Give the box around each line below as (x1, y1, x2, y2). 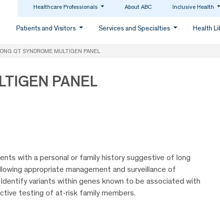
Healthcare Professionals (33, 3, 99, 10)
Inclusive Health (172, 3, 216, 10)
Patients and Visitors (16, 24, 78, 32)
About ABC (125, 3, 152, 10)
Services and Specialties (99, 24, 172, 32)
